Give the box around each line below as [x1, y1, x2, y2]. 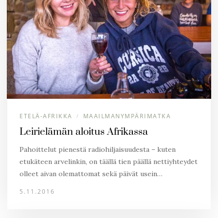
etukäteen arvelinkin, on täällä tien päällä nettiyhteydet [19, 157, 198, 166]
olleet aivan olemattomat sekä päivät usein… [19, 169, 163, 178]
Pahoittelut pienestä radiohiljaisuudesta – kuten [19, 145, 176, 154]
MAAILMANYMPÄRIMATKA [83, 112, 171, 120]
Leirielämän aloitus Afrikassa [19, 126, 148, 138]
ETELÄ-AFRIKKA [19, 112, 73, 120]
